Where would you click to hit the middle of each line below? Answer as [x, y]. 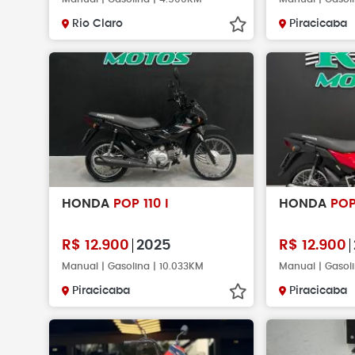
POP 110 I [141, 204]
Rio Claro [97, 24]
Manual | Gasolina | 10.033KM [133, 266]
